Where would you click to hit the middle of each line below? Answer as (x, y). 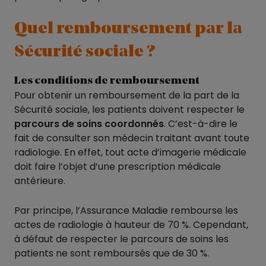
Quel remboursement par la (128, 29)
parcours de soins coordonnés (89, 123)
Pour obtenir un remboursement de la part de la (127, 95)
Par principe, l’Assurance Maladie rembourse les (126, 210)
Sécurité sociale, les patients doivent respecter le (129, 109)
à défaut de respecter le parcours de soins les (121, 239)
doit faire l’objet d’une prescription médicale (118, 166)
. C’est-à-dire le (201, 123)
